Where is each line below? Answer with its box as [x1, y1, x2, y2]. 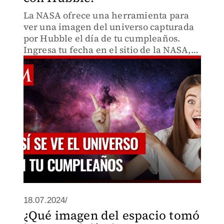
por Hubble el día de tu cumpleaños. [23, 32, 180, 44]
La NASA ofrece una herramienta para [23, 9, 189, 21]
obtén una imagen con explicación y [23, 55, 181, 67]
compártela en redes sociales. [23, 66, 151, 79]
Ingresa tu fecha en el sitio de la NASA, [23, 43, 191, 56]
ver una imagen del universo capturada [23, 20, 194, 33]
